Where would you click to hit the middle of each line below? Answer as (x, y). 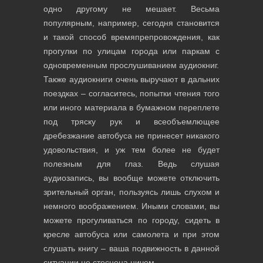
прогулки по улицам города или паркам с (131, 51)
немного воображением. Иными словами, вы (131, 206)
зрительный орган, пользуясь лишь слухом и (131, 192)
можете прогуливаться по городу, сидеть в (131, 220)
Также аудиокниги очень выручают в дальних (131, 79)
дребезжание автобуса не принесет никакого (131, 136)
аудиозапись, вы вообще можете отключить (131, 178)
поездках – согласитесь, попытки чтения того (131, 93)
